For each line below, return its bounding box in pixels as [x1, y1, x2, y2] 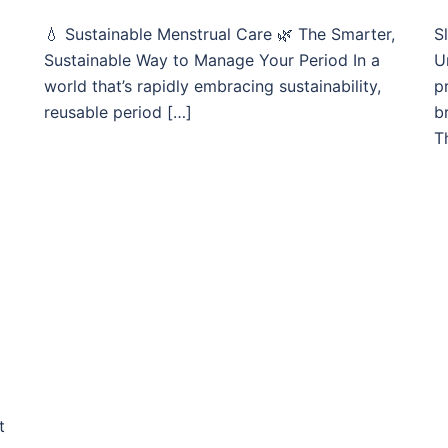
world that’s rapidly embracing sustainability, [44, 76, 381, 96]
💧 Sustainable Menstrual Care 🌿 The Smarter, [44, 24, 395, 44]
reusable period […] [44, 102, 192, 122]
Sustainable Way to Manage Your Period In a [44, 50, 380, 70]
